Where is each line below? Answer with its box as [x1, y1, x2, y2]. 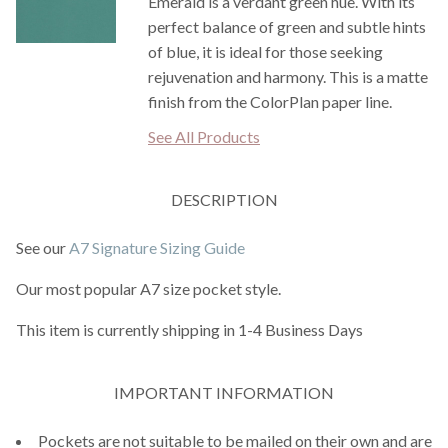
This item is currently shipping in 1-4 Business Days [16, 320, 363, 339]
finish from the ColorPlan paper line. [148, 92, 392, 111]
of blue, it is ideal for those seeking [148, 42, 383, 61]
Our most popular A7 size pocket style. [16, 279, 281, 298]
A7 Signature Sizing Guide [69, 238, 245, 257]
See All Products [148, 127, 260, 146]
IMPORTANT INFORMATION [114, 383, 334, 402]
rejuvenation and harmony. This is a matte [148, 67, 428, 86]
